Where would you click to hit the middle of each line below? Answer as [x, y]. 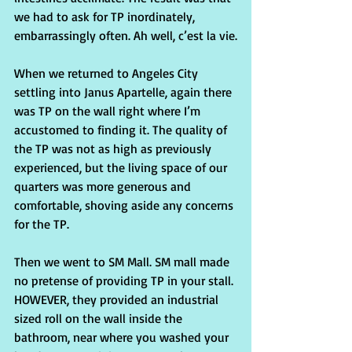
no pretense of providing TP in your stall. [125, 281]
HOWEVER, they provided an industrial [118, 300]
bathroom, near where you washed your [123, 337]
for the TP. [42, 224]
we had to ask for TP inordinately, [106, 17]
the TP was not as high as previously [114, 149]
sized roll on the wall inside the [100, 319]
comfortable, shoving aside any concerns [125, 205]
